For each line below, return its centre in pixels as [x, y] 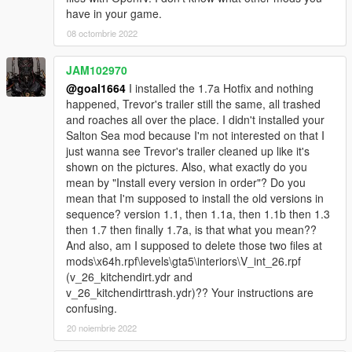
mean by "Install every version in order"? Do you [186, 182]
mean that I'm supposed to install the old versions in [195, 198]
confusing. [92, 308]
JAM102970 [97, 70]
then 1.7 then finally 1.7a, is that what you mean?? [191, 229]
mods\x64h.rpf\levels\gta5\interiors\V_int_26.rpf [183, 260]
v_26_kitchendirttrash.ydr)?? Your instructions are [190, 292]
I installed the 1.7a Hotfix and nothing [220, 88]
